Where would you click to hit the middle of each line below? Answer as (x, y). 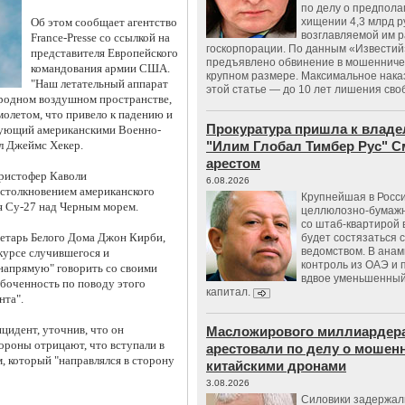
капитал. (230, 292)
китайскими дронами (276, 366)
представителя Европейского (104, 53)
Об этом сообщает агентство (104, 22)
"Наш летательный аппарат (99, 84)
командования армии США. (100, 68)
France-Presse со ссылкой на (100, 38)
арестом (233, 163)
